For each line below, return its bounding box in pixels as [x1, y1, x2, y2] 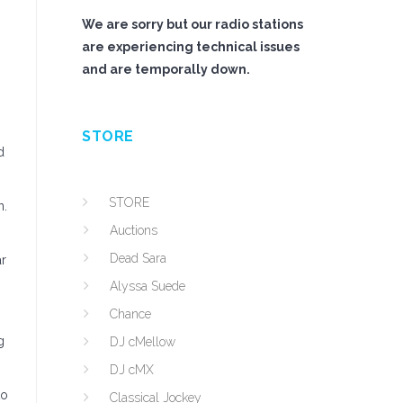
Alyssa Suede [110, 279, 185, 293]
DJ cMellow [110, 335, 175, 349]
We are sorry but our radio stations [82, 17, 303, 31]
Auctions [110, 223, 157, 237]
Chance [110, 307, 151, 321]
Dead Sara [110, 251, 166, 265]
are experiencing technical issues [82, 40, 300, 54]
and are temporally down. [82, 62, 250, 76]
